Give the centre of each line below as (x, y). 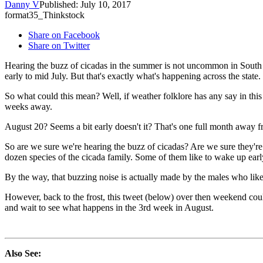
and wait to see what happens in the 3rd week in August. (109, 208)
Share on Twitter (59, 46)
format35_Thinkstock (45, 15)
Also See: (23, 254)
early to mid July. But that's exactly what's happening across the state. (133, 76)
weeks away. (28, 107)
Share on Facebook (64, 35)
